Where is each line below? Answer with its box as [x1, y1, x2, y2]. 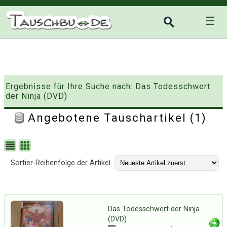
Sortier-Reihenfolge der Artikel [11, 159, 110, 167]
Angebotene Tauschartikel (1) [28, 111, 214, 124]
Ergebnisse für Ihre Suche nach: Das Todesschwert [6, 82, 210, 91]
